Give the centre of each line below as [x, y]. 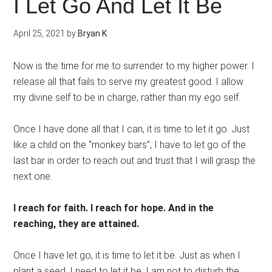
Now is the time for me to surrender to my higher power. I [134, 66]
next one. [33, 177]
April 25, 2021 [39, 34]
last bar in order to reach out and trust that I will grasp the [135, 161]
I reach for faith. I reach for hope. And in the [114, 208]
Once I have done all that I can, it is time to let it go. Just [132, 129]
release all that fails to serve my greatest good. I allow [129, 82]
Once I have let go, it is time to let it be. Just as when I [127, 256]
